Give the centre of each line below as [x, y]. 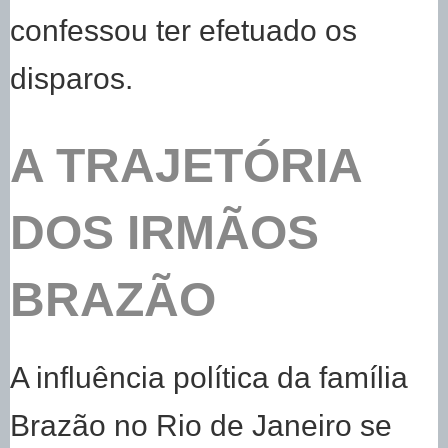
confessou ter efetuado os [183, 30]
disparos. [71, 78]
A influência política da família [209, 377]
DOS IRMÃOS [164, 233]
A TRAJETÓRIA [185, 166]
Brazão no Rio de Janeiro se [201, 425]
